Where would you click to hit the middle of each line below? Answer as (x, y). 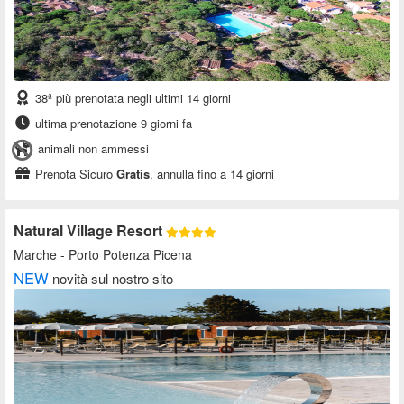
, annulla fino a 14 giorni (212, 174)
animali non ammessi (91, 149)
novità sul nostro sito (113, 279)
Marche (35, 255)
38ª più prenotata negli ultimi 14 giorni (131, 98)
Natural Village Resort (90, 231)
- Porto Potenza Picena (124, 255)
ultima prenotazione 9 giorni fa (112, 124)
